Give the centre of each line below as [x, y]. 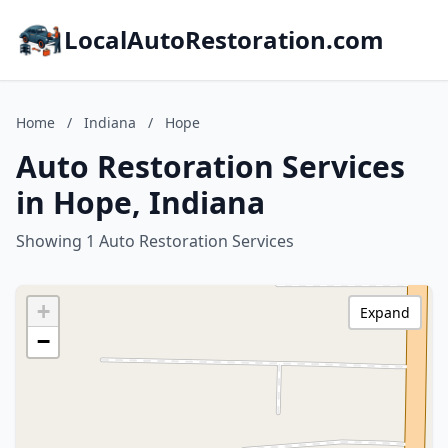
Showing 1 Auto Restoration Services [155, 241]
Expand [385, 312]
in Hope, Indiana [140, 202]
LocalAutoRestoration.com [224, 39]
